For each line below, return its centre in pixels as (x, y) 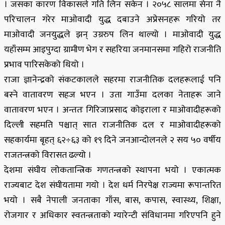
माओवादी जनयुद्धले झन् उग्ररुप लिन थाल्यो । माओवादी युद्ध (113, 34)
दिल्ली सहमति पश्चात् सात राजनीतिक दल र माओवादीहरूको (113, 125)
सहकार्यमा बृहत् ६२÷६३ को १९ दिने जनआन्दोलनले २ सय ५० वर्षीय (113, 140)
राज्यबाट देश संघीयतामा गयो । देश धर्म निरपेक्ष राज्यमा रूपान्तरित (113, 185)
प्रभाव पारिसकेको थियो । (44, 65)
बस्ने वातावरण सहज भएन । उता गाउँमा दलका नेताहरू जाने (113, 95)
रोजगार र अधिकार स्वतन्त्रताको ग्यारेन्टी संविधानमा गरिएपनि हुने (113, 215)
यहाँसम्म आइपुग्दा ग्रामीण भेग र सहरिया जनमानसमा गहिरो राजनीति (113, 49)
